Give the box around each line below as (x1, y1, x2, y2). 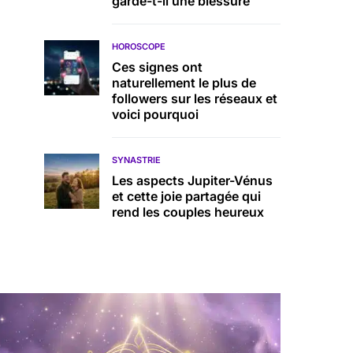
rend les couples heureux (112, 204, 264, 220)
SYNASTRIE (112, 154, 161, 165)
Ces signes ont (112, 59, 203, 75)
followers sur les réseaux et (112, 91, 277, 106)
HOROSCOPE (112, 41, 165, 52)
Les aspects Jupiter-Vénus (112, 173, 273, 188)
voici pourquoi (112, 106, 199, 122)
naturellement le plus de (112, 75, 256, 91)
